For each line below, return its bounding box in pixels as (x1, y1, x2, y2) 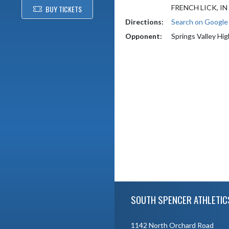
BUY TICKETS (45, 4, 82, 14)
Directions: (125, 17, 164, 26)
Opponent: (125, 32, 162, 40)
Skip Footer (114, 181, 150, 191)
